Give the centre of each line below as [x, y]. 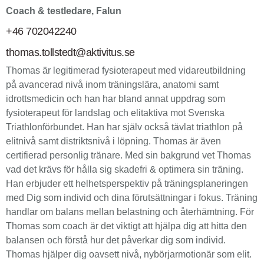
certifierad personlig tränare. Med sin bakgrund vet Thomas [128, 155]
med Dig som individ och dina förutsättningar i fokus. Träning [132, 197]
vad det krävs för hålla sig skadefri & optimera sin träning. [125, 169]
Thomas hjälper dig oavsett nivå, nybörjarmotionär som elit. [129, 254]
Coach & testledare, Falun [64, 11]
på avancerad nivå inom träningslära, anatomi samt [112, 84]
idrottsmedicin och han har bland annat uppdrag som [115, 98]
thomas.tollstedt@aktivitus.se [70, 53]
